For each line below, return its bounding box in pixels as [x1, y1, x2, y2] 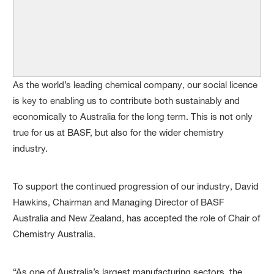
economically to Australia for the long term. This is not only [13, 110, 253, 122]
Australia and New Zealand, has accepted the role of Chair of [13, 212, 261, 224]
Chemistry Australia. [13, 228, 96, 240]
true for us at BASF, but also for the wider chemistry [13, 126, 224, 138]
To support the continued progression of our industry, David [13, 180, 259, 192]
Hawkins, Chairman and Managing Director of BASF [13, 196, 225, 208]
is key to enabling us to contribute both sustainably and [13, 94, 240, 106]
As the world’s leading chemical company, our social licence [13, 78, 258, 91]
